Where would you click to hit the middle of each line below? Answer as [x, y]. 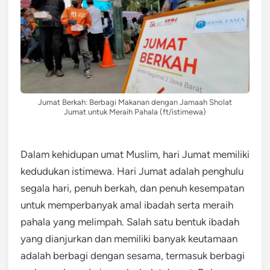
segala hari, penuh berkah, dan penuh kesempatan [132, 188]
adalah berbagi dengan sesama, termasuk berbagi [133, 255]
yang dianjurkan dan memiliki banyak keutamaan [129, 238]
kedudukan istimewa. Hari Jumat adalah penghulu [132, 171]
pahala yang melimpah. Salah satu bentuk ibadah [130, 221]
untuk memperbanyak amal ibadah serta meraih [127, 205]
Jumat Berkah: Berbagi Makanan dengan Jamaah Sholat [135, 102]
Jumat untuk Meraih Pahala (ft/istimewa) [135, 111]
